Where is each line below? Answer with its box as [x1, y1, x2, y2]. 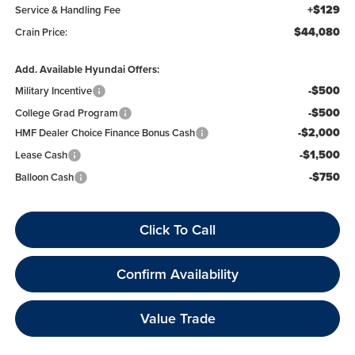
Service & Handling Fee [14, 2, 120, 17]
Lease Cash [14, 147, 67, 162]
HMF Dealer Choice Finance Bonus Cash [14, 124, 195, 140]
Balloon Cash [14, 169, 74, 185]
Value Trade [139, 307, 216, 328]
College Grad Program [14, 105, 118, 120]
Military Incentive [14, 82, 92, 98]
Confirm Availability [116, 263, 239, 284]
